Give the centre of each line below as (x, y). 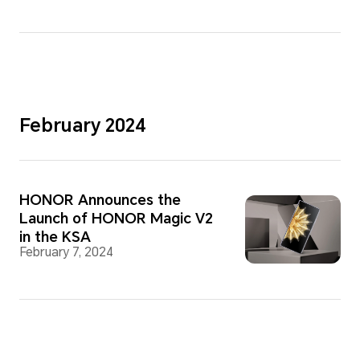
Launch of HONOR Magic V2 (116, 218)
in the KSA (55, 236)
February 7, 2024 (66, 252)
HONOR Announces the (100, 199)
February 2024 (82, 126)
